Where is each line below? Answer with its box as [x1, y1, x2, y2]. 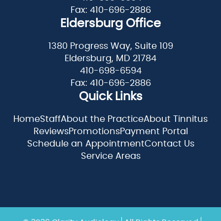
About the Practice [61, 115, 144, 124]
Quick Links [78, 91, 143, 103]
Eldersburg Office [60, 18, 161, 30]
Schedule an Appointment [27, 140, 145, 149]
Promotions [68, 127, 120, 137]
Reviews [33, 127, 69, 137]
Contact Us [144, 140, 194, 149]
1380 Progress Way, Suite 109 [48, 42, 173, 51]
